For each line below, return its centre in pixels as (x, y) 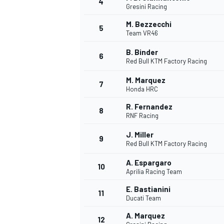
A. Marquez (145, 216)
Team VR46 (142, 33)
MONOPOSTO (99, 212)
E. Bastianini (148, 189)
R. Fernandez (149, 107)
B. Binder (142, 52)
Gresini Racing (146, 7)
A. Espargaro (149, 163)
